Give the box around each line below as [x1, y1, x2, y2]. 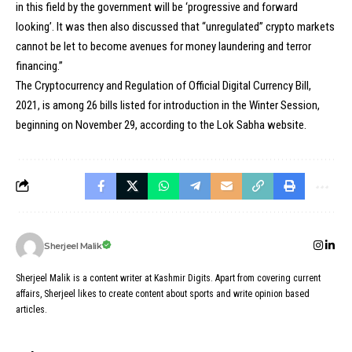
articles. [16, 303, 47, 315]
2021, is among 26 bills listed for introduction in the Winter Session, [16, 97, 320, 112]
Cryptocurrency [35, 78, 104, 93]
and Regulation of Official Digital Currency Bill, [104, 78, 311, 93]
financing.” [16, 58, 63, 73]
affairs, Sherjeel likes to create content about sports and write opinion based [16, 288, 310, 299]
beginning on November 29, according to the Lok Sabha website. [16, 117, 306, 132]
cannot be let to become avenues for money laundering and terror [16, 38, 311, 53]
